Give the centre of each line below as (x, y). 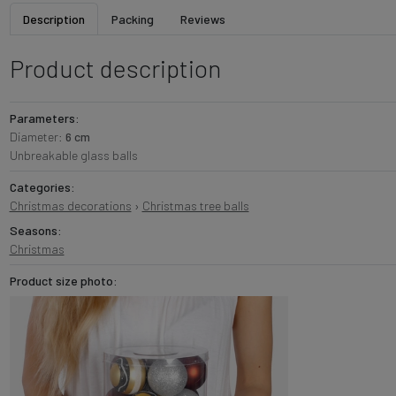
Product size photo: (63, 281)
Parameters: (44, 118)
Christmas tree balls (195, 206)
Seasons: (35, 230)
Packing (132, 19)
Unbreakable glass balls (73, 155)
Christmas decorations (70, 206)
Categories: (42, 187)
